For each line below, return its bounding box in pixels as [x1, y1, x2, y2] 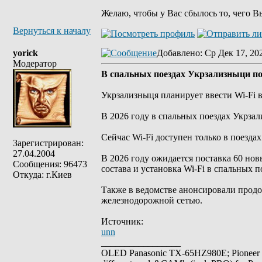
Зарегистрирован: [13, 138, 84, 148]
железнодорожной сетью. [101, 195, 202, 205]
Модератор [13, 58, 57, 68]
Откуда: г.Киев [13, 170, 72, 180]
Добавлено [157, 48, 200, 58]
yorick [13, 48, 38, 58]
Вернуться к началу [13, 26, 91, 36]
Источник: [101, 216, 143, 226]
